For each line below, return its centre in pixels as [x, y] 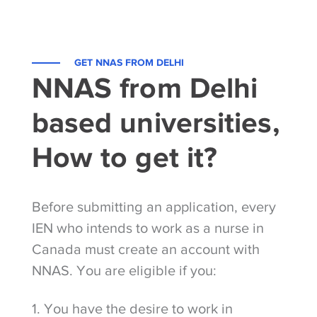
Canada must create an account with [145, 249]
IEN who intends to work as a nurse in [148, 227]
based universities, [155, 122]
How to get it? [125, 157]
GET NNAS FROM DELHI [129, 62]
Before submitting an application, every [154, 206]
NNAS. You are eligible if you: [124, 270]
